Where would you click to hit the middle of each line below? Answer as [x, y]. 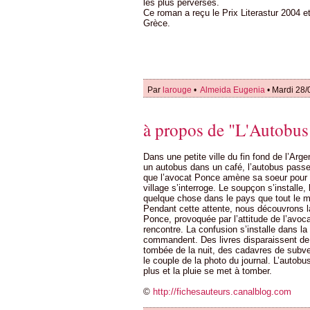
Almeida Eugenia [232, 90]
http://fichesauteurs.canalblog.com [222, 291]
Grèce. [157, 24]
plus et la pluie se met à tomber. [208, 271]
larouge [177, 90]
